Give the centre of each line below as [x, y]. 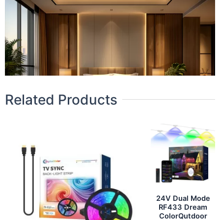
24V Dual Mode [183, 198]
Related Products [61, 99]
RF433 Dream [183, 207]
